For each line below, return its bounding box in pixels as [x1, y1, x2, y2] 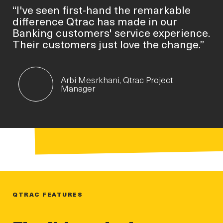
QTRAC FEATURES [12, 189, 83, 199]
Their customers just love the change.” [12, 36, 204, 51]
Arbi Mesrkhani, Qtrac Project [60, 74, 173, 86]
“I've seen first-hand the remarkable [12, 1, 191, 17]
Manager [60, 82, 95, 95]
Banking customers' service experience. [12, 24, 210, 40]
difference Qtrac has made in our [12, 13, 177, 28]
